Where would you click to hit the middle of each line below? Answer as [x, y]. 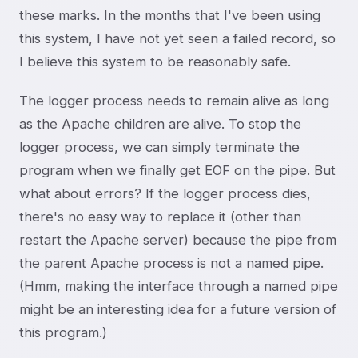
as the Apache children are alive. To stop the [160, 124]
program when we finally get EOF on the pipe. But [177, 171]
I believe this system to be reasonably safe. [155, 62]
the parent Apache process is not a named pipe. [171, 263]
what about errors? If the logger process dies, [165, 194]
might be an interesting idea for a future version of [178, 310]
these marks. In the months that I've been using [170, 16]
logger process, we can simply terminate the [159, 147]
